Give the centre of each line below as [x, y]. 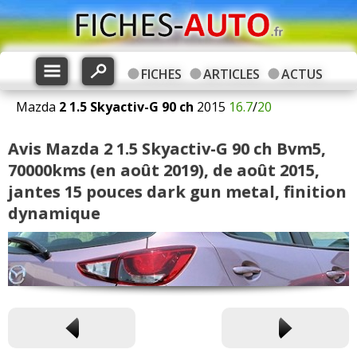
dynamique [54, 213]
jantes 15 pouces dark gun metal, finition [177, 192]
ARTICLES [231, 74]
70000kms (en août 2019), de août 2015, [164, 170]
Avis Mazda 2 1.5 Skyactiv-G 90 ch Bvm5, [167, 149]
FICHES [161, 74]
